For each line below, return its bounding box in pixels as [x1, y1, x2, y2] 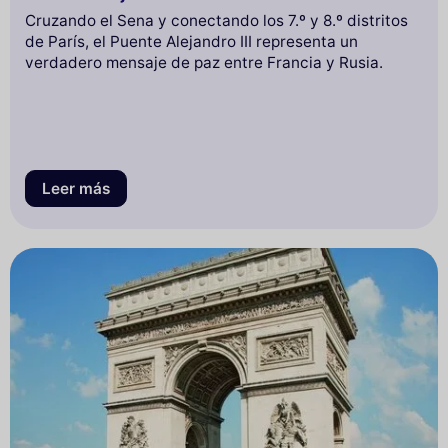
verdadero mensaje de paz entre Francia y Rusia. [25, 52, 383, 72]
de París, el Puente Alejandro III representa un [25, 31, 358, 51]
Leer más [42, 179, 110, 199]
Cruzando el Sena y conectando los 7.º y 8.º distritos [25, 10, 408, 30]
